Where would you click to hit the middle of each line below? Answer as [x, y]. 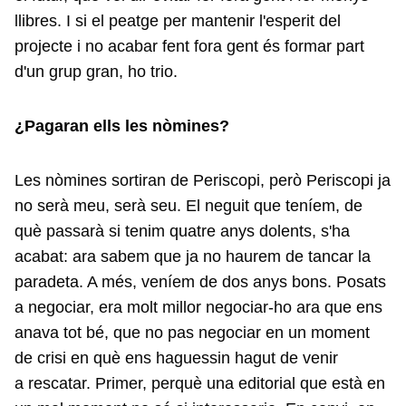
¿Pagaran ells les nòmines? [122, 126]
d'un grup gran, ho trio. [96, 72]
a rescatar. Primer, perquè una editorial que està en [200, 383]
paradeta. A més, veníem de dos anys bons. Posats [200, 282]
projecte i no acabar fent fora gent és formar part [189, 46]
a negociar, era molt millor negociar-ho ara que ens [198, 307]
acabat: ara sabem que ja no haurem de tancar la [193, 256]
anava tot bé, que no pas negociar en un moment [192, 333]
